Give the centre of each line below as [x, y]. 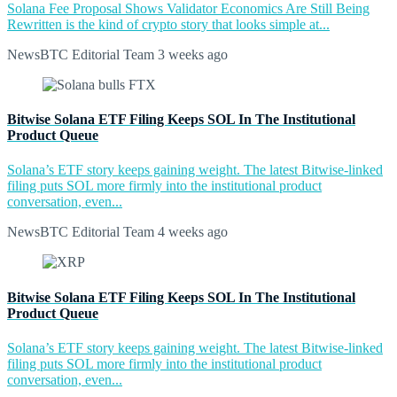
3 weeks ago [191, 54]
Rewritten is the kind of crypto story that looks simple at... [168, 24]
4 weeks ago [191, 232]
